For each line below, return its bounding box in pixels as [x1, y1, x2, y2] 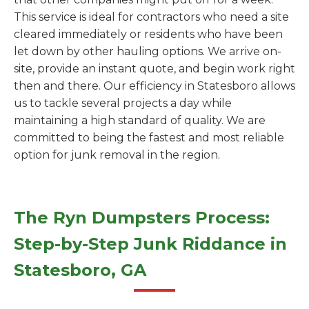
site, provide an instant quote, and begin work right [14, 62, 295, 75]
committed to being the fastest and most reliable [14, 131, 284, 144]
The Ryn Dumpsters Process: [14, 208, 270, 228]
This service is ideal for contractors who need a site [14, 10, 289, 23]
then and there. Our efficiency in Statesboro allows [14, 79, 295, 92]
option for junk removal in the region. [14, 148, 220, 161]
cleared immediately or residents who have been [14, 28, 283, 41]
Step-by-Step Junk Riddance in [14, 234, 287, 254]
